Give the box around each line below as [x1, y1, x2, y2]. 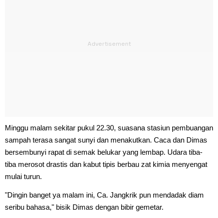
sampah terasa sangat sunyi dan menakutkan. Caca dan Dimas [5, 135, 207, 144]
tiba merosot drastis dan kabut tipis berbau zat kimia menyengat [5, 160, 207, 168]
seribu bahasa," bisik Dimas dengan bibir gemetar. [5, 202, 163, 211]
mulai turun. [5, 172, 42, 181]
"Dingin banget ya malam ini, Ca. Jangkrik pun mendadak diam [5, 190, 204, 199]
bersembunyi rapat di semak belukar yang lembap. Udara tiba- [5, 147, 202, 156]
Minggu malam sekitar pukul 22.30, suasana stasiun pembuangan [5, 123, 213, 132]
